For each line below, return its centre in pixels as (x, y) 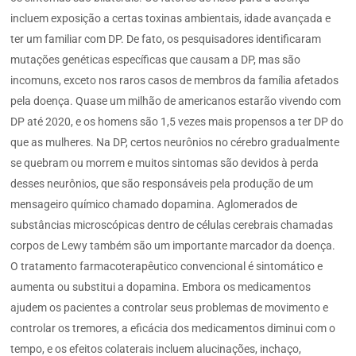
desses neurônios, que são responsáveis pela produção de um (162, 184)
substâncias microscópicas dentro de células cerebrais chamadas (172, 225)
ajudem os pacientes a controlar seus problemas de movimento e (170, 308)
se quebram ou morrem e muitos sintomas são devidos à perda (165, 163)
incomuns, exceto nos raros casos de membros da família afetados (175, 81)
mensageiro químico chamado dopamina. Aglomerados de (154, 205)
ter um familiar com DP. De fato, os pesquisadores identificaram (166, 39)
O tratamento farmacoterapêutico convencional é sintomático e (167, 267)
